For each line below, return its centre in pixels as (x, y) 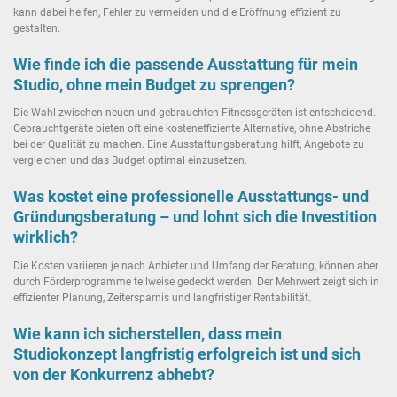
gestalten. (37, 29)
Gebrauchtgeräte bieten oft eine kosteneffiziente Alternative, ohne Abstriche (192, 129)
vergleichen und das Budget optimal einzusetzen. (130, 161)
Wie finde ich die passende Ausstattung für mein (186, 65)
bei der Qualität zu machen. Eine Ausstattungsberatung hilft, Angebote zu (189, 145)
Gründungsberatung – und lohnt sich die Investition (195, 217)
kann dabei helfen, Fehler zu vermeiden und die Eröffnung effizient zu (177, 13)
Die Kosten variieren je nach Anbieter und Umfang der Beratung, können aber (196, 265)
